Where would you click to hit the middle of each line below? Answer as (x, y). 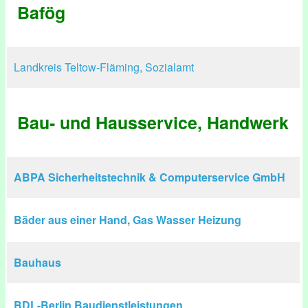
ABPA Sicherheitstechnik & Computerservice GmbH (150, 177)
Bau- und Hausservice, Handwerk (153, 122)
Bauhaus (37, 262)
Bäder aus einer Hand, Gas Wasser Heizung (128, 220)
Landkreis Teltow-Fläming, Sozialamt (104, 67)
